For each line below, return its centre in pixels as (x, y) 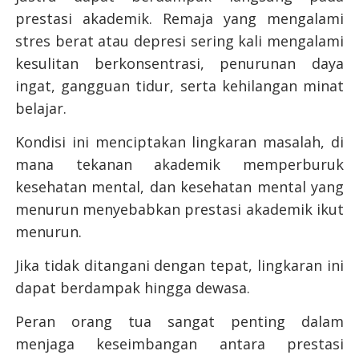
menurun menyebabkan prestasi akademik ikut (179, 210)
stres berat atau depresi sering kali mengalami (179, 41)
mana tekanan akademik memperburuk (179, 165)
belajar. (42, 109)
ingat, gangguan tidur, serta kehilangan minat (179, 86)
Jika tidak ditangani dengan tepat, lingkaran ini (179, 266)
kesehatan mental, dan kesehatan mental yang (179, 187)
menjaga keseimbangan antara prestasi (179, 344)
